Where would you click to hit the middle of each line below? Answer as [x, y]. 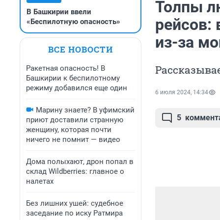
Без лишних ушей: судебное [75, 203]
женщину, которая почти [69, 130]
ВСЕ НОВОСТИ [81, 49]
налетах [40, 181]
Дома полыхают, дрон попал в [80, 162]
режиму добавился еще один [77, 88]
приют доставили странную [75, 120]
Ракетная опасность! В [66, 68]
